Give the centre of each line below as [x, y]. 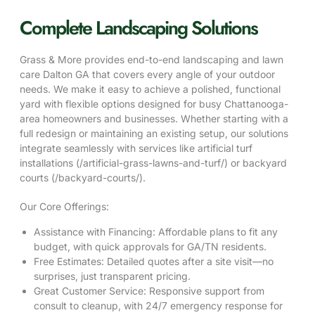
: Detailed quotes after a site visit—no [187, 262]
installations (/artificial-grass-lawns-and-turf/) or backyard [153, 163]
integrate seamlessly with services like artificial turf [136, 148]
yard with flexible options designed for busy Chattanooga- [154, 104]
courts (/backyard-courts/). [83, 178]
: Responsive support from [204, 291]
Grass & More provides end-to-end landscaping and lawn [152, 60]
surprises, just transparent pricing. [112, 276]
